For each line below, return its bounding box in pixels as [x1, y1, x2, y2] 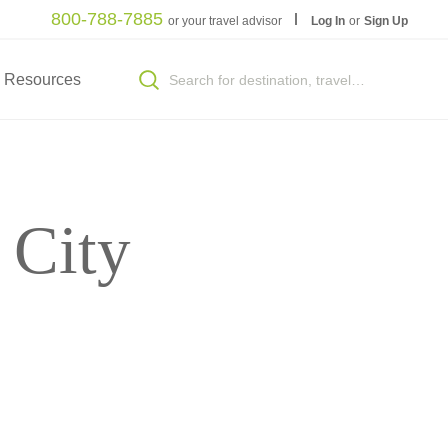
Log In [310, 13, 348, 28]
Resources [3, 71, 81, 88]
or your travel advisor [168, 13, 283, 28]
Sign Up [364, 13, 408, 28]
